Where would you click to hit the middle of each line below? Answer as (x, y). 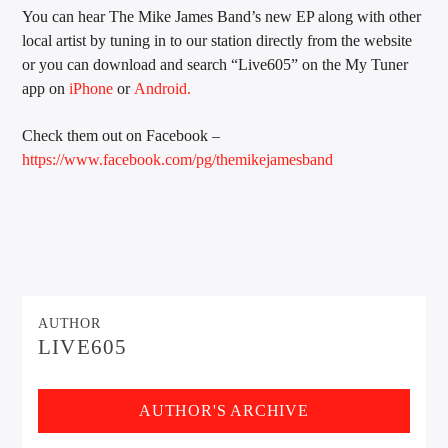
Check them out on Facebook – (121, 135)
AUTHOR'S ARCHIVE (224, 410)
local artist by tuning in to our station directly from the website (217, 41)
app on (46, 89)
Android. (163, 89)
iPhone (91, 89)
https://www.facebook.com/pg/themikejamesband (178, 159)
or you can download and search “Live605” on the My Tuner (215, 65)
